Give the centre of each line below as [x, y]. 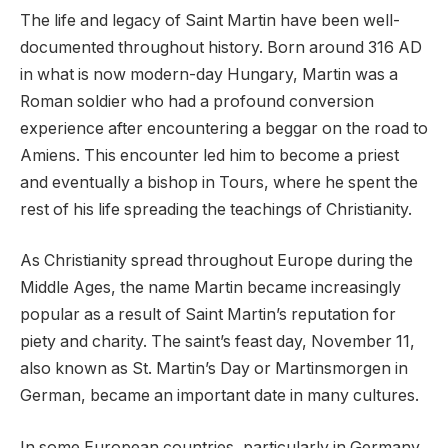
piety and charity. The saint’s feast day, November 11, [217, 342]
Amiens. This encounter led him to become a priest [209, 155]
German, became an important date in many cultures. [219, 396]
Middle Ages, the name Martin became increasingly [210, 288]
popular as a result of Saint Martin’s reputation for [208, 315]
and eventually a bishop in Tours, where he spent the [219, 182]
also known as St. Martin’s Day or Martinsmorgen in [214, 369]
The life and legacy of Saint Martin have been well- [210, 20]
